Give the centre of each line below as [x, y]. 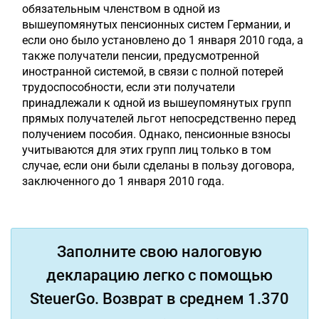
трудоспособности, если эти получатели [129, 87]
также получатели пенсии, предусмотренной [141, 56]
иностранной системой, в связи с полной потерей [153, 72]
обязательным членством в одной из [121, 9]
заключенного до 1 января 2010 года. [123, 181]
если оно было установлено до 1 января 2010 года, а [163, 40]
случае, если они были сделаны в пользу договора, [158, 166]
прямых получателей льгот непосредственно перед [159, 119]
